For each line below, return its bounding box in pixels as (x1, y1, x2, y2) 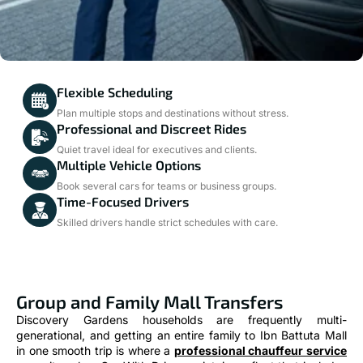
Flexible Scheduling (57, 84, 173, 100)
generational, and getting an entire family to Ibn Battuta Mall (16, 328, 347, 343)
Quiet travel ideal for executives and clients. (57, 143, 257, 156)
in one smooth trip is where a (16, 344, 174, 358)
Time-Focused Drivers (57, 194, 189, 210)
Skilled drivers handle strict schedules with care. (57, 216, 278, 229)
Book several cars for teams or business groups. (57, 180, 276, 193)
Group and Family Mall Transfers (16, 291, 283, 313)
